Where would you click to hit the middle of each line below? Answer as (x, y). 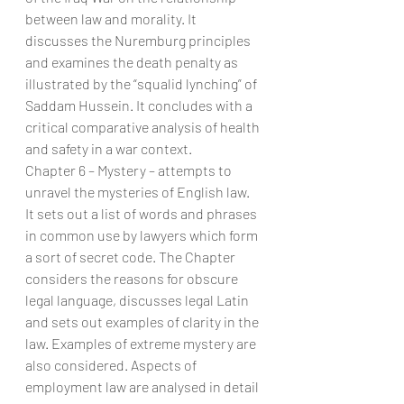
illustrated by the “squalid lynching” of (142, 83)
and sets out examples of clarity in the (143, 321)
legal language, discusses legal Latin (138, 300)
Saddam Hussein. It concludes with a (140, 105)
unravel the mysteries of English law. (139, 192)
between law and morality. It (112, 18)
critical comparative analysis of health (144, 127)
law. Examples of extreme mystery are (142, 343)
